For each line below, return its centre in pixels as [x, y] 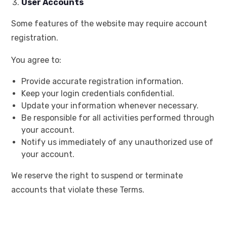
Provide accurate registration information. [102, 82]
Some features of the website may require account [109, 24]
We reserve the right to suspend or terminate [97, 176]
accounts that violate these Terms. [78, 190]
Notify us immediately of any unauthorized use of [117, 142]
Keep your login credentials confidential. [98, 94]
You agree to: [36, 60]
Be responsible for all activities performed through [118, 118]
